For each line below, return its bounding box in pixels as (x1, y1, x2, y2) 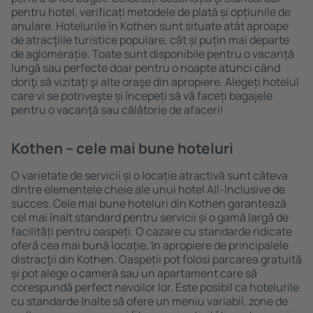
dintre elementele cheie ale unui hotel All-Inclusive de (11, 182, 285, 197)
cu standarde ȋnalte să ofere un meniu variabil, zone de (11, 293, 288, 309)
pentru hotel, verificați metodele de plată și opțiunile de (11, 4, 291, 20)
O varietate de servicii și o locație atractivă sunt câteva (11, 168, 288, 183)
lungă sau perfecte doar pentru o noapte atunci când (11, 60, 280, 75)
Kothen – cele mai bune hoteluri (11, 138, 233, 158)
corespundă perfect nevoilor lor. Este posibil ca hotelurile (11, 279, 299, 295)
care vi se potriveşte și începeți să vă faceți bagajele (11, 88, 272, 103)
